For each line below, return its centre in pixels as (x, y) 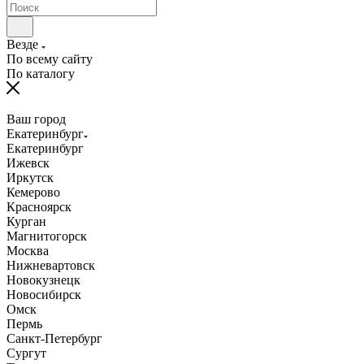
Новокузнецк (43, 279)
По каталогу (41, 73)
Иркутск (30, 177)
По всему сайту (50, 58)
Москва (28, 250)
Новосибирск (44, 294)
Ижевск (28, 162)
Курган (26, 221)
